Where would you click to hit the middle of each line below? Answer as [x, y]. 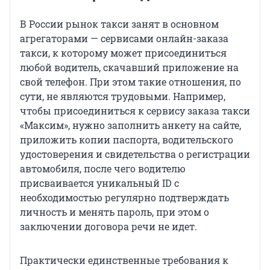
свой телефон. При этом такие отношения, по [130, 81]
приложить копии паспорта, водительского [127, 139]
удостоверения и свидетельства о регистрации [135, 154]
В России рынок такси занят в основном [119, 24]
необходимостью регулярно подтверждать [124, 197]
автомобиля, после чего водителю [103, 168]
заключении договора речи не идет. [108, 226]
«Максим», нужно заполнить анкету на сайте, [130, 125]
